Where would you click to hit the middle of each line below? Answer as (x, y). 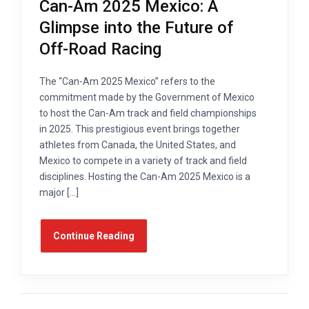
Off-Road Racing (100, 49)
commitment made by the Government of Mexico (147, 97)
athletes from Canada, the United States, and (138, 144)
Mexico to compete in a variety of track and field (143, 160)
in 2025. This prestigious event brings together (140, 129)
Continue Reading (94, 236)
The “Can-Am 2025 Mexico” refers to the (127, 81)
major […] (59, 192)
